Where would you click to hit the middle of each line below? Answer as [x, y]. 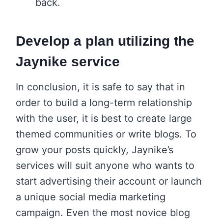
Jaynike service [68, 61]
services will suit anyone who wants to [105, 165]
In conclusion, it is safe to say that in [100, 87]
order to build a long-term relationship [104, 102]
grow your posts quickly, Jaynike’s [95, 150]
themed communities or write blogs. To [106, 134]
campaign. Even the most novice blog [103, 212]
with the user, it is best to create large [104, 118]
